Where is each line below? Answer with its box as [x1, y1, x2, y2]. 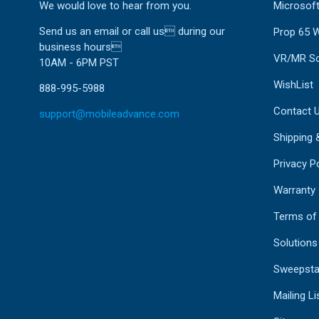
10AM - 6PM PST [39, 56, 119, 69]
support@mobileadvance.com [39, 108, 179, 120]
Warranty [273, 184, 315, 197]
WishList [273, 78, 313, 91]
